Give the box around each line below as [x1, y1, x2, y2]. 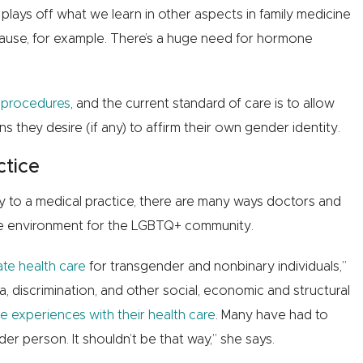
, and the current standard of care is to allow [70, 97, 335, 111]
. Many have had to [215, 309, 328, 322]
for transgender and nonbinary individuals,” [85, 260, 347, 274]
